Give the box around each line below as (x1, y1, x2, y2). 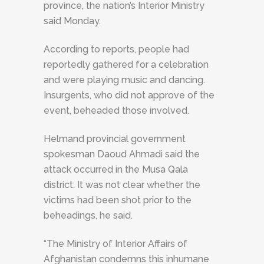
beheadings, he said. (44, 210, 133, 221)
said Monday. (44, 15, 101, 27)
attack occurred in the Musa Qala (44, 164, 188, 175)
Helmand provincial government (44, 133, 186, 144)
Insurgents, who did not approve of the (44, 90, 214, 101)
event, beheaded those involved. (44, 105, 189, 116)
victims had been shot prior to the (44, 194, 192, 206)
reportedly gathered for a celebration (44, 59, 209, 70)
